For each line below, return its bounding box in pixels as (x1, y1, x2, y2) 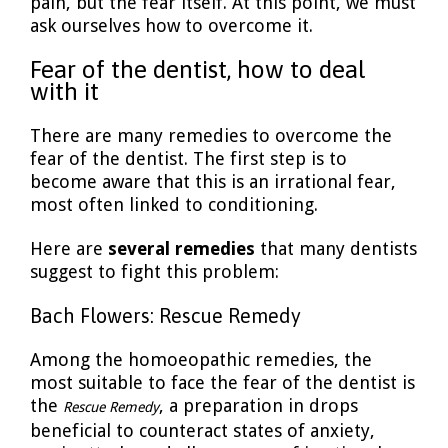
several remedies (108, 238, 255, 260)
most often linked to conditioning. (30, 193, 318, 215)
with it (30, 77, 99, 106)
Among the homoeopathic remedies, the (30, 349, 372, 371)
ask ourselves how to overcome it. (30, 14, 313, 36)
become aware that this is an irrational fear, (30, 170, 396, 192)
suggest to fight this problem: (30, 261, 279, 283)
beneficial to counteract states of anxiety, (30, 420, 375, 442)
